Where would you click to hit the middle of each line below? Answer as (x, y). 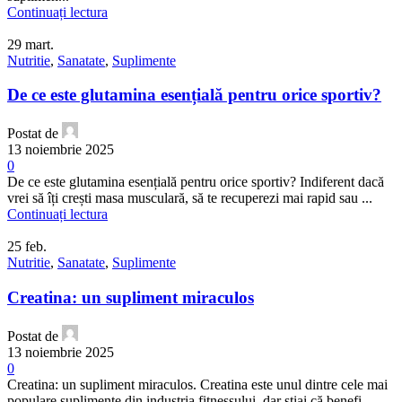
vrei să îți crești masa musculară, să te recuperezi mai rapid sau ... (190, 198)
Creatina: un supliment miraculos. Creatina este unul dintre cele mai (197, 384)
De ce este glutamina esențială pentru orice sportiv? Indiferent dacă (196, 182)
